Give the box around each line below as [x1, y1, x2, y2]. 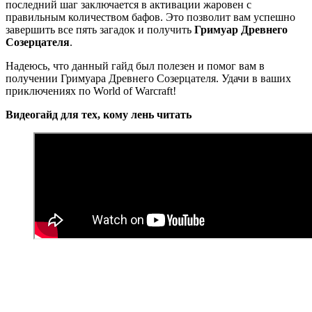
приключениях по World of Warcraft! [6, 85, 176, 97]
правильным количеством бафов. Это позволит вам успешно [6, 11, 295, 24]
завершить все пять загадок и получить [6, 24, 192, 36]
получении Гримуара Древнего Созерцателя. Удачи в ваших [6, 72, 291, 85]
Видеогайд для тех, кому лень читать [6, 109, 192, 121]
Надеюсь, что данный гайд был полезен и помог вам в [6, 60, 265, 72]
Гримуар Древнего [192, 24, 288, 36]
